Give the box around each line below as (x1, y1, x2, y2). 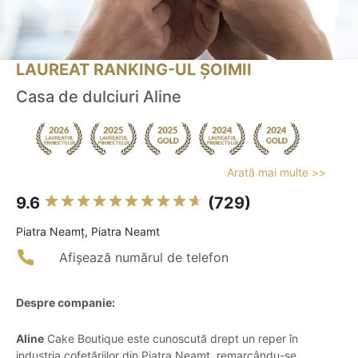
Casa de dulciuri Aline (16, 87, 181, 107)
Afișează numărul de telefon (59, 249, 229, 266)
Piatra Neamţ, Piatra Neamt (16, 225, 160, 239)
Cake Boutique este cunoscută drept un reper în (44, 332, 298, 346)
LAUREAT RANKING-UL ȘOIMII (16, 60, 252, 80)
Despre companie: (16, 296, 115, 310)
